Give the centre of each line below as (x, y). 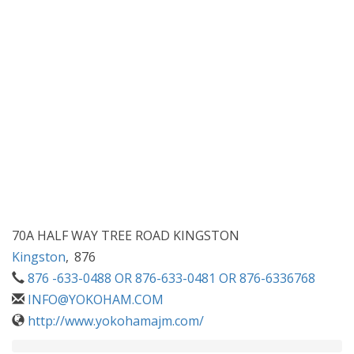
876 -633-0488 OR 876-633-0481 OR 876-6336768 (171, 278)
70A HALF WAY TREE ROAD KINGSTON (126, 235)
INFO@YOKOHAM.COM (96, 299)
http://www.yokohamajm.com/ (116, 320)
